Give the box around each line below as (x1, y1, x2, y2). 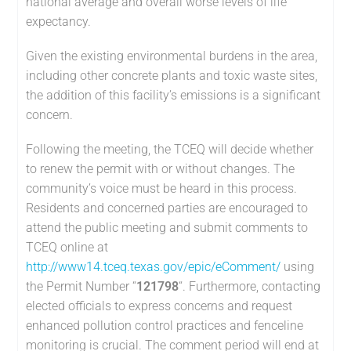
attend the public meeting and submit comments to (26, 220, 309, 236)
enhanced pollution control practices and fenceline (26, 318, 304, 334)
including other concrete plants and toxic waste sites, (26, 68, 318, 84)
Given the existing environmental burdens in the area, (26, 49, 318, 64)
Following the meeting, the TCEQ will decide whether (26, 142, 314, 157)
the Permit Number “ (26, 279, 137, 295)
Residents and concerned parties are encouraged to (26, 201, 309, 216)
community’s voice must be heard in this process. (26, 181, 298, 197)
